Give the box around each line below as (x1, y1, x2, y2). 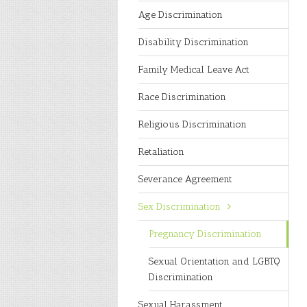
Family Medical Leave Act (138, 64, 249, 75)
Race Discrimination (138, 91, 226, 103)
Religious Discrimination (138, 119, 247, 130)
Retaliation (138, 146, 184, 158)
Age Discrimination (138, 9, 223, 21)
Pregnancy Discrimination (149, 228, 262, 240)
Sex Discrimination (138, 201, 221, 212)
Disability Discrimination (138, 36, 249, 48)
